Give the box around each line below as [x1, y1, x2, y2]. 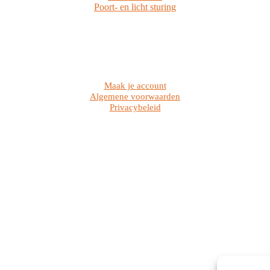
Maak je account [104, 80, 166, 90]
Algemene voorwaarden [90, 91, 180, 101]
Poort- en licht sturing [94, 1, 176, 12]
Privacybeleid [109, 102, 161, 112]
